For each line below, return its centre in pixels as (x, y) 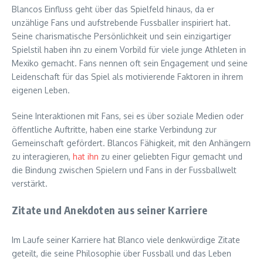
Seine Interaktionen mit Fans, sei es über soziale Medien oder (128, 116)
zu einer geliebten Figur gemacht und (171, 156)
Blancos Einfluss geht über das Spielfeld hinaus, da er (113, 9)
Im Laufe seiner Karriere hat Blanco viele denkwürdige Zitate (126, 240)
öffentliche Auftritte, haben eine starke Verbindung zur (114, 129)
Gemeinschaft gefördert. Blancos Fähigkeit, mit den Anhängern (131, 143)
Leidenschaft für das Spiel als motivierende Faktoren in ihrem (127, 76)
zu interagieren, (42, 156)
